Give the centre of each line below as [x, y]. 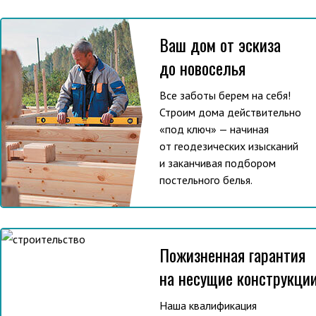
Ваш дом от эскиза [220, 44]
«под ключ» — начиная [214, 129]
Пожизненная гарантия [232, 255]
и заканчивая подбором [218, 163]
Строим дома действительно [230, 112]
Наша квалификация [208, 305]
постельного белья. [206, 180]
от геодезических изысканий [229, 146]
